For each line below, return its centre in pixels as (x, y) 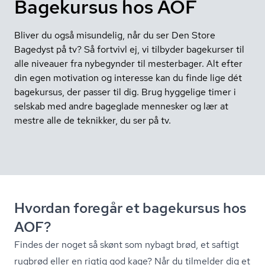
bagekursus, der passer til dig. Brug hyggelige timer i (125, 92)
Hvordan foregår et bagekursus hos (130, 208)
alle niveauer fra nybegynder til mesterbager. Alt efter (128, 64)
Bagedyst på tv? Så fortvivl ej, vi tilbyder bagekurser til (129, 49)
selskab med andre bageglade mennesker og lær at (121, 106)
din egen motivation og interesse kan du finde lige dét (128, 78)
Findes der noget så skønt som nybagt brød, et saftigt (127, 245)
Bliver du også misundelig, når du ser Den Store (115, 35)
